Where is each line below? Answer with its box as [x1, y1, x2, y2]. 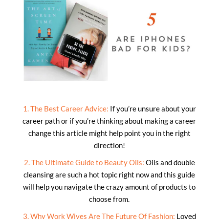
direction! [93, 140, 125, 150]
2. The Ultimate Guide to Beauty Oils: [23, 157, 144, 167]
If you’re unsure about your [108, 104, 196, 113]
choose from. [89, 194, 130, 203]
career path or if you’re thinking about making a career [22, 116, 197, 125]
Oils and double [144, 157, 195, 167]
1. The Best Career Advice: [22, 104, 109, 113]
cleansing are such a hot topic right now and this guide [23, 170, 196, 179]
